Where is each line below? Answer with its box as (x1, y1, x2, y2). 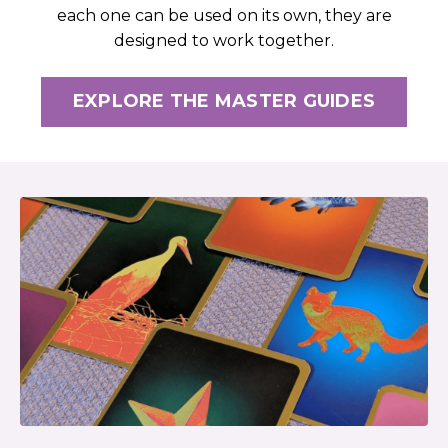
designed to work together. (114, 30, 334, 50)
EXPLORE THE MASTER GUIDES (72, 90, 376, 113)
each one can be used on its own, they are (56, 5, 392, 25)
